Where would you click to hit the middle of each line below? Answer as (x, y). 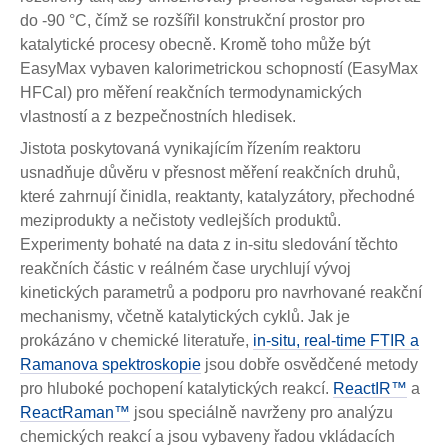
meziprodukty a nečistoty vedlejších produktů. (180, 221)
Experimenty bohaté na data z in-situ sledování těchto (209, 245)
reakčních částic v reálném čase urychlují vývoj (185, 269)
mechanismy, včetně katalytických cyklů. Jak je (185, 317)
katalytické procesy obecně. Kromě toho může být (195, 45)
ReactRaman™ (75, 413)
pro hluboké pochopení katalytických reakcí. (176, 389)
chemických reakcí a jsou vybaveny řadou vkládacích (207, 437)
